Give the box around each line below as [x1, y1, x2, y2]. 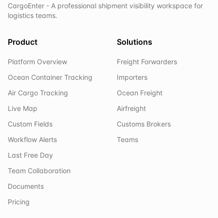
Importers [117, 73, 147, 81]
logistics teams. [8, 11, 57, 19]
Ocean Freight [117, 89, 163, 97]
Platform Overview [8, 57, 67, 66]
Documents [8, 182, 44, 190]
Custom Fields [8, 120, 53, 128]
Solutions [117, 37, 152, 47]
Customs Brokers [117, 120, 171, 128]
